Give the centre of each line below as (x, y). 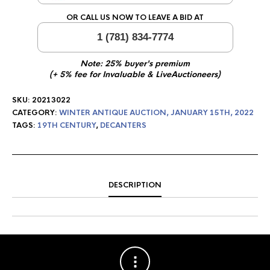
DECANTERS (123, 125)
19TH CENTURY (67, 125)
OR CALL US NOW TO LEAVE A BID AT (135, 17)
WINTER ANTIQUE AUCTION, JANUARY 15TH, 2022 (156, 113)
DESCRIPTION (135, 185)
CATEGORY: (36, 113)
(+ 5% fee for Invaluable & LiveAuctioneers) (135, 74)
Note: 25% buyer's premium (135, 64)
